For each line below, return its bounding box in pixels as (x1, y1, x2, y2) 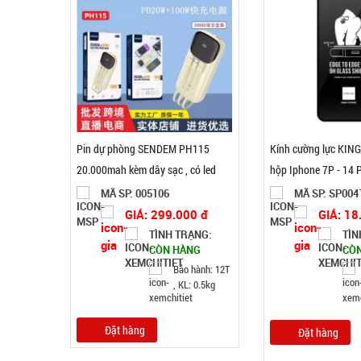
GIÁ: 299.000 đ (125, 206, 208, 222)
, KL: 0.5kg (173, 277, 215, 292)
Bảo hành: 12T (173, 262, 230, 276)
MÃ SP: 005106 (101, 186, 169, 201)
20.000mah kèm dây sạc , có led (77, 162, 216, 177)
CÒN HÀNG (149, 243, 201, 257)
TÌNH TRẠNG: (149, 227, 212, 242)
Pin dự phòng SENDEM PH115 (77, 141, 210, 156)
